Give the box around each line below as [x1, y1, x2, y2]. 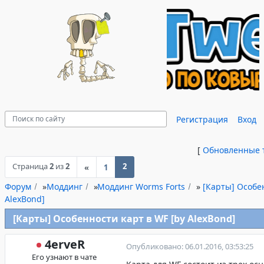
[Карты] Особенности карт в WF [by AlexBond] [13, 212, 235, 225]
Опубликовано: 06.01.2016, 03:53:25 [126, 241, 253, 252]
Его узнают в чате [32, 252, 97, 262]
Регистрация [176, 113, 228, 125]
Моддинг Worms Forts [97, 181, 185, 192]
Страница [12, 161, 49, 171]
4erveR [45, 236, 85, 252]
